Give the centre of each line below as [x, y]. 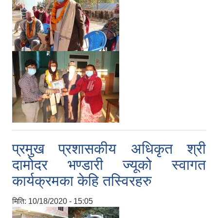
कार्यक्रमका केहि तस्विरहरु [82, 181]
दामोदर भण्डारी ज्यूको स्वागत [109, 165]
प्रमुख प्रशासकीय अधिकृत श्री [109, 149]
